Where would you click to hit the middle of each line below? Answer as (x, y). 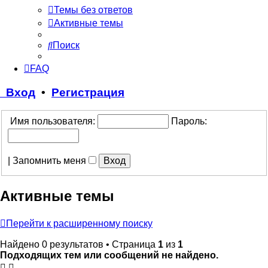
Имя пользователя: (51, 121)
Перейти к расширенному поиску (79, 223)
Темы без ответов (93, 10)
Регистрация (88, 92)
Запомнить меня (51, 160)
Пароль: (189, 121)
